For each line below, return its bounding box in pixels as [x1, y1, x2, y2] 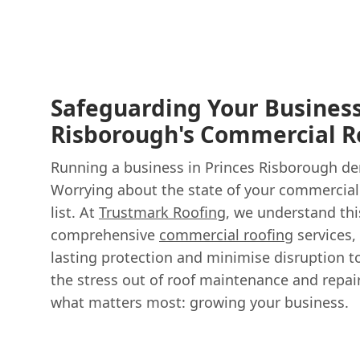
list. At [51, 202, 99, 222]
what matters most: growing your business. [51, 292, 349, 312]
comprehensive [51, 224, 159, 244]
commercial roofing [159, 224, 293, 244]
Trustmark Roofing [99, 202, 226, 222]
